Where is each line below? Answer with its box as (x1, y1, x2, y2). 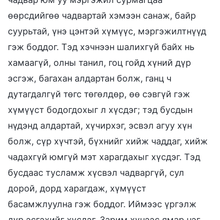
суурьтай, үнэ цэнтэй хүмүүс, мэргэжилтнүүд (8, 26, 206, 36)
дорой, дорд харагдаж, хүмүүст (8, 183, 146, 193)
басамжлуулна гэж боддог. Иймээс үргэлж (8, 198, 196, 209)
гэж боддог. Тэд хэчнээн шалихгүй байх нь (8, 41, 194, 52)
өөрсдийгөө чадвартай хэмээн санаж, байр (8, 10, 196, 21)
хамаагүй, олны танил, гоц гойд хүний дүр (8, 57, 191, 68)
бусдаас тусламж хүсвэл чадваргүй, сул (8, 167, 184, 178)
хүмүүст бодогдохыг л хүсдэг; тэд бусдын (8, 104, 192, 115)
